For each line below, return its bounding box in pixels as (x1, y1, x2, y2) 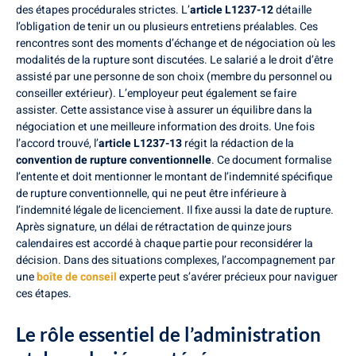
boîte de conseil (37, 269, 117, 286)
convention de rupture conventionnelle (16, 152, 211, 169)
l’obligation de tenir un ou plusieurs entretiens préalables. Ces (16, 18, 318, 36)
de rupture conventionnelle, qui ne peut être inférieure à (16, 185, 287, 203)
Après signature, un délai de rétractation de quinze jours (16, 219, 292, 236)
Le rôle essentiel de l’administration (16, 322, 321, 346)
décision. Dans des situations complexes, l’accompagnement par (16, 252, 335, 269)
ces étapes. (16, 285, 72, 303)
